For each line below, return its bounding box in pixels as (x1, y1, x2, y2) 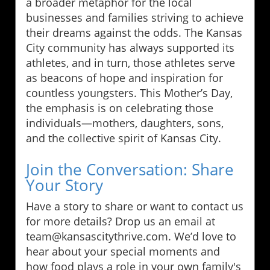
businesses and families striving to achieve (26, 10, 243, 25)
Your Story (26, 174, 103, 196)
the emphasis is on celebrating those (26, 100, 213, 115)
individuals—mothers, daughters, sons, (26, 115, 224, 130)
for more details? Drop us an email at (26, 213, 215, 228)
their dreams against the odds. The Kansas (26, 25, 242, 40)
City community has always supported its (26, 40, 234, 55)
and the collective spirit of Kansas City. (26, 130, 221, 145)
